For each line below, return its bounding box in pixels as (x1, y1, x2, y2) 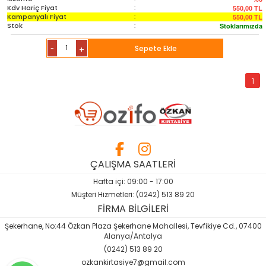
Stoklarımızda (220, 21, 262, 30)
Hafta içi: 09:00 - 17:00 (93, 176, 173, 187)
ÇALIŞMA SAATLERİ (90, 157, 176, 172)
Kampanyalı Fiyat (7, 11, 66, 21)
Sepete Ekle (134, 43, 177, 53)
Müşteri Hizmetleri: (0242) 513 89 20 (71, 189, 195, 200)
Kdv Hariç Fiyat (7, 2, 58, 12)
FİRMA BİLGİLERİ (97, 202, 169, 216)
